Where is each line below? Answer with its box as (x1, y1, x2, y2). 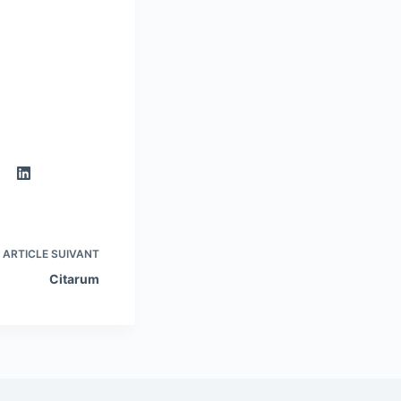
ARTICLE (3, 247, 48, 260)
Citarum (49, 271, 99, 286)
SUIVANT (48, 247, 99, 260)
